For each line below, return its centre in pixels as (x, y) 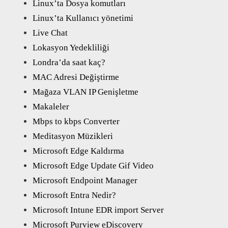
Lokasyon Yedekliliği (71, 47)
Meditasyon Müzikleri (73, 136)
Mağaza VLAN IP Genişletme (85, 92)
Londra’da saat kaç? (69, 62)
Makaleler (51, 106)
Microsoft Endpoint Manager (85, 180)
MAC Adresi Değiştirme (76, 77)
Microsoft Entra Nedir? (74, 195)
